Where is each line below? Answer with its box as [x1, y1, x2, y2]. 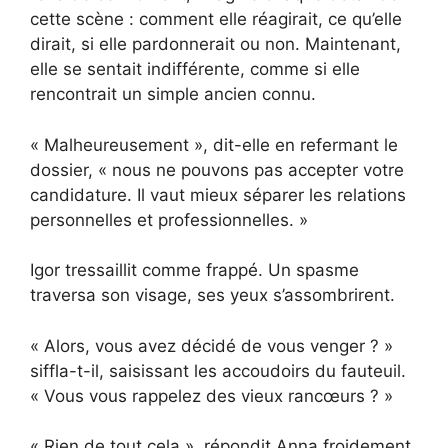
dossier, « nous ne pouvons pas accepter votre [30, 159, 404, 180]
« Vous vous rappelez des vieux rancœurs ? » [30, 385, 393, 406]
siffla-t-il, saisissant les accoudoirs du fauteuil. [30, 360, 406, 381]
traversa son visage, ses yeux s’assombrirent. [30, 285, 395, 306]
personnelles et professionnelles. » [30, 209, 308, 230]
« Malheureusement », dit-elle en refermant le [30, 134, 398, 155]
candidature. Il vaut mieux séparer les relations [30, 184, 406, 205]
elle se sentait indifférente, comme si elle [30, 59, 360, 80]
